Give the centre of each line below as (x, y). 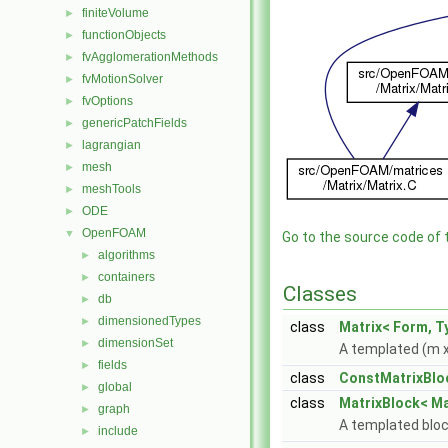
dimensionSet (135, 343)
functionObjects (124, 35)
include (118, 431)
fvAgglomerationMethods (150, 57)
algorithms (126, 255)
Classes (320, 294)
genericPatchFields (134, 123)
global (115, 387)
